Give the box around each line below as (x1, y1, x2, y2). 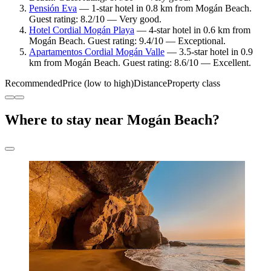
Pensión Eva (29, 3, 77, 14)
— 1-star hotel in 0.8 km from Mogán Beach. (77, 3, 252, 14)
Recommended (5, 78, 62, 89)
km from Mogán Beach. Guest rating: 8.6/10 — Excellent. (29, 57, 251, 68)
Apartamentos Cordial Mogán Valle (29, 47, 165, 57)
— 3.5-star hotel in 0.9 (165, 47, 253, 57)
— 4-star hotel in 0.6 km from (134, 25, 250, 36)
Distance (134, 78, 167, 89)
